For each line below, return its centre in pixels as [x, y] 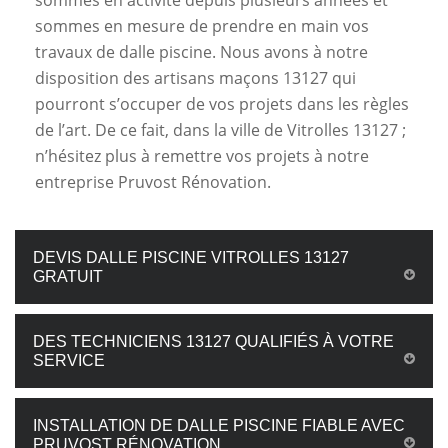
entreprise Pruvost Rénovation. [153, 182]
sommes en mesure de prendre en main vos [202, 26]
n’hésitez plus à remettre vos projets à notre [202, 156]
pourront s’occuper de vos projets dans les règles [222, 104]
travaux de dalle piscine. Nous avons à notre [201, 52]
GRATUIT [68, 276]
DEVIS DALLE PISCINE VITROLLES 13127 [191, 257]
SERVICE [69, 360]
